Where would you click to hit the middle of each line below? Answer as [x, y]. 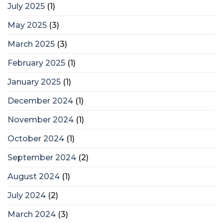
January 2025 [34, 82]
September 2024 [42, 157]
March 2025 [31, 44]
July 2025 [26, 6]
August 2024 [34, 176]
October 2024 [36, 138]
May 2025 [27, 25]
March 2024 [32, 214]
